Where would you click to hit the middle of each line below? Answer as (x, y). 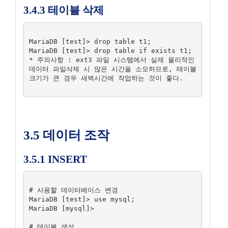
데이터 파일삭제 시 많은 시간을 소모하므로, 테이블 (112, 69)
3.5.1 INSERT (55, 159)
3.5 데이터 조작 (66, 135)
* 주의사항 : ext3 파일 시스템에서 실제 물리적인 (111, 60)
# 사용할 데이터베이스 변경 (73, 190)
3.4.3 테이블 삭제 (64, 10)
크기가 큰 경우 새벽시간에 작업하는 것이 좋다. (106, 78)
